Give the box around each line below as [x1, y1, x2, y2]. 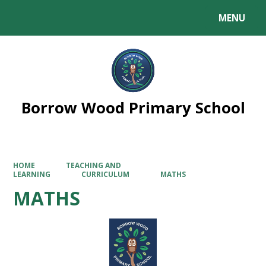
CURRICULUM [81, 169, 129, 179]
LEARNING [13, 169, 51, 179]
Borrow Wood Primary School [21, 97, 245, 118]
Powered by [12, 14, 61, 26]
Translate [83, 14, 122, 26]
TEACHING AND [66, 160, 121, 170]
